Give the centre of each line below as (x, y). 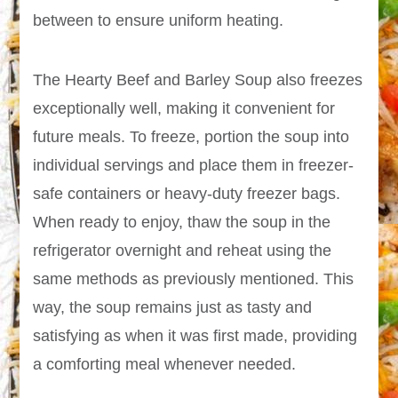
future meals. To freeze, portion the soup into (191, 137)
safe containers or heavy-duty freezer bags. (187, 194)
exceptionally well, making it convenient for (184, 109)
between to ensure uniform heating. (159, 21)
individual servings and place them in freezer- (194, 166)
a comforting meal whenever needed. (165, 365)
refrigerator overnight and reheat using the (183, 251)
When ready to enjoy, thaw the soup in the (182, 223)
